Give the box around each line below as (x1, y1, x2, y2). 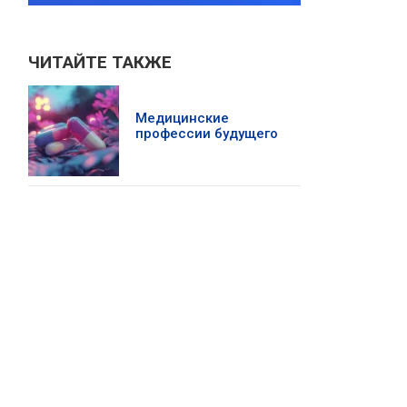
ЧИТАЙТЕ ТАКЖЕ (28, 52, 172, 73)
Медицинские (135, 110, 229, 126)
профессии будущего (135, 125, 278, 142)
